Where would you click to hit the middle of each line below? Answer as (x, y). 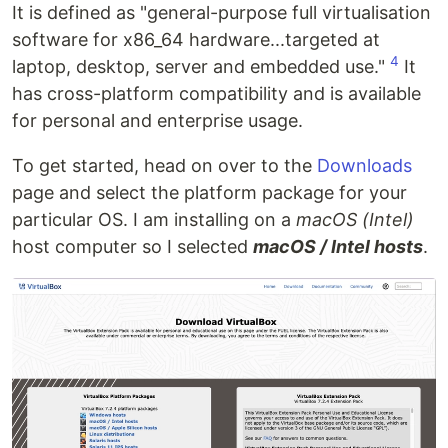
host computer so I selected (132, 246)
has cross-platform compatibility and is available (216, 93)
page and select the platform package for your (209, 192)
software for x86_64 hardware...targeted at (196, 39)
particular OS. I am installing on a (154, 219)
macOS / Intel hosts (338, 246)
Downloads (364, 165)
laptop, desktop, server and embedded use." (201, 66)
